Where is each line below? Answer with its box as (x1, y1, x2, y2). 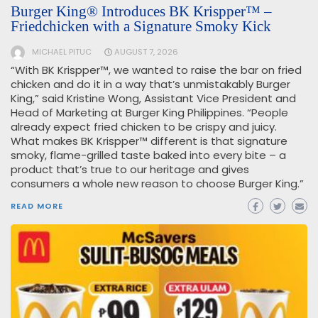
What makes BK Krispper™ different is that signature (11, 133, 287, 149)
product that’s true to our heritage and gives (11, 162, 249, 177)
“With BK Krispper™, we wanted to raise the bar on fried (11, 62, 302, 78)
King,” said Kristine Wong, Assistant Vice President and (11, 91, 296, 106)
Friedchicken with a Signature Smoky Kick (11, 18, 271, 35)
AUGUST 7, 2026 (114, 46, 179, 58)
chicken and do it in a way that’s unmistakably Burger (11, 77, 290, 92)
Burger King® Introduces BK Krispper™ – (11, 3, 272, 21)
